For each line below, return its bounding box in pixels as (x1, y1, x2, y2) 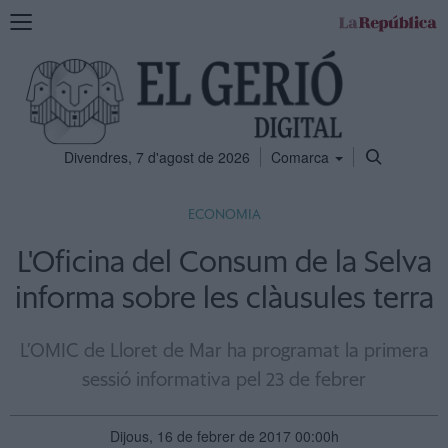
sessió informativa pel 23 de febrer (82, 371, 366, 390)
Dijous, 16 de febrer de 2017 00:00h (109, 426, 339, 446)
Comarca (271, 147, 333, 167)
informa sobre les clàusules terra (14, 284, 434, 314)
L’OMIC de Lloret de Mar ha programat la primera (19, 342, 429, 361)
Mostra (9, 9, 53, 29)
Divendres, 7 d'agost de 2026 (64, 147, 250, 167)
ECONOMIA (187, 208, 261, 222)
